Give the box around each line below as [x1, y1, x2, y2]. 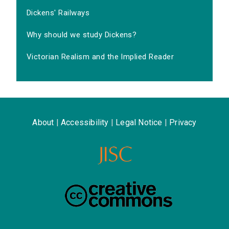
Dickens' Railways [27, 8, 90, 18]
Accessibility [60, 118, 109, 128]
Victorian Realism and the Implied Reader [27, 52, 174, 62]
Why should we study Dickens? [27, 30, 137, 40]
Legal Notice [116, 118, 163, 128]
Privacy [169, 118, 197, 128]
